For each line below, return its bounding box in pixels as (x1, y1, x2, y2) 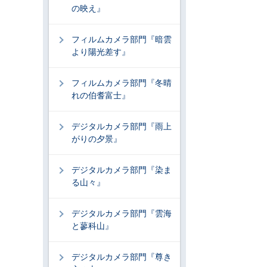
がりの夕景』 (72, 134, 122, 144)
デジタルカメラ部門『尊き (72, 252, 172, 262)
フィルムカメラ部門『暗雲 (72, 35, 172, 44)
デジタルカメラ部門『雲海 (72, 209, 172, 218)
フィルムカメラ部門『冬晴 (72, 78, 172, 88)
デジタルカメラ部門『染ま (72, 165, 172, 175)
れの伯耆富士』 (72, 91, 130, 100)
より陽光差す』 (72, 47, 130, 57)
